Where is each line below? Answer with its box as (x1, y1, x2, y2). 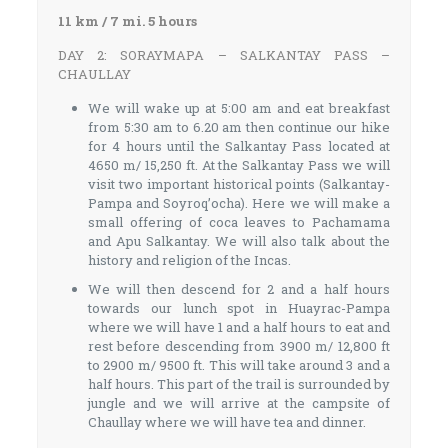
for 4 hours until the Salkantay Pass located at (87, 137, 391, 155)
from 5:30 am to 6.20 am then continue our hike (87, 118, 391, 136)
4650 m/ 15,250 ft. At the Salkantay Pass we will (87, 156, 391, 174)
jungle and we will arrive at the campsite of (87, 394, 391, 412)
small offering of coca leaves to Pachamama (87, 213, 391, 231)
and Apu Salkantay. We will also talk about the (87, 232, 391, 250)
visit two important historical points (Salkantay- (87, 175, 391, 193)
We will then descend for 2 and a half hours (87, 280, 391, 298)
